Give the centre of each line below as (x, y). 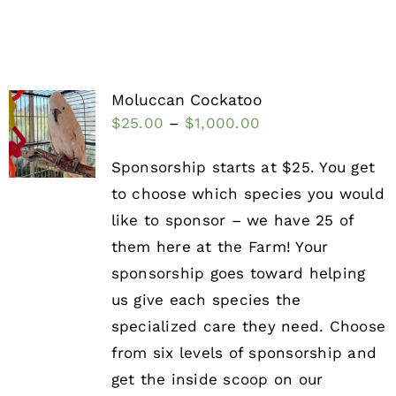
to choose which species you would (247, 194)
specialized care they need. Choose (248, 327)
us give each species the (206, 300)
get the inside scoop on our (217, 380)
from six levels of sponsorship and (244, 353)
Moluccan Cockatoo (187, 100)
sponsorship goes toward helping (238, 274)
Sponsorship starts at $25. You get (243, 168)
